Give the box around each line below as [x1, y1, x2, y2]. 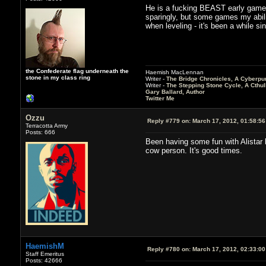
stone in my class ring [25, 74, 90, 81]
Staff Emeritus [25, 250, 64, 257]
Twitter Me [145, 94, 175, 102]
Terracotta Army [25, 122, 68, 129]
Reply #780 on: [147, 245, 191, 252]
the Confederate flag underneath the [25, 67, 129, 74]
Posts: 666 [25, 128, 55, 135]
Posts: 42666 [25, 256, 62, 264]
